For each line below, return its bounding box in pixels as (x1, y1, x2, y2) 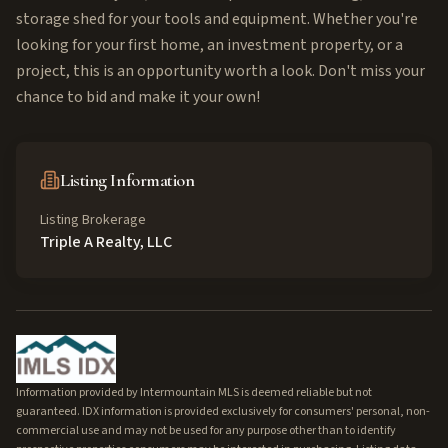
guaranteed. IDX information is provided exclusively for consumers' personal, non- (16, 403, 430, 420)
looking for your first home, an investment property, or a (16, 34, 403, 56)
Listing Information (60, 169, 195, 191)
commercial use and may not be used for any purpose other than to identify (16, 422, 396, 439)
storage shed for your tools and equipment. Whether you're (16, 8, 418, 30)
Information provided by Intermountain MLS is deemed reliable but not (16, 384, 372, 401)
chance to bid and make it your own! (16, 86, 260, 108)
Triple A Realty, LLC (40, 231, 172, 253)
